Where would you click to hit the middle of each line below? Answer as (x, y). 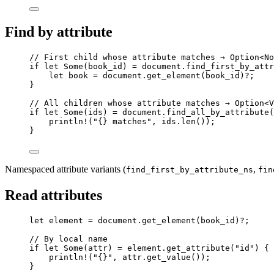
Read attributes (54, 195)
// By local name (68, 239)
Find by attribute (59, 32)
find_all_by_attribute (218, 113)
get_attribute (198, 248)
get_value (169, 257)
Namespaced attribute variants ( (65, 169)
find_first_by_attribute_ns (190, 170)
